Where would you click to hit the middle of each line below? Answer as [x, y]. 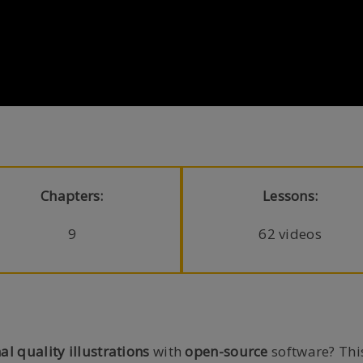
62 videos [290, 233]
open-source [226, 351]
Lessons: [290, 195]
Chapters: [72, 195]
